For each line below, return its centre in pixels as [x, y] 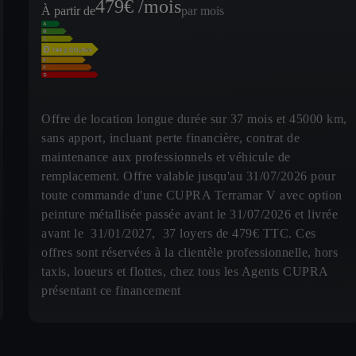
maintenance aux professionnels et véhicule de [166, 157]
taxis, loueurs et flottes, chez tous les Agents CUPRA [185, 272]
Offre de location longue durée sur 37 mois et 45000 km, [194, 119]
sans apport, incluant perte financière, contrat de [170, 138]
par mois [203, 11]
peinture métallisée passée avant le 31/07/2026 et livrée [190, 215]
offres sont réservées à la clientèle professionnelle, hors [190, 253]
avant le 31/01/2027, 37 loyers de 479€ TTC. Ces [179, 234]
